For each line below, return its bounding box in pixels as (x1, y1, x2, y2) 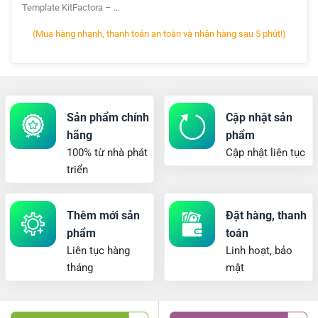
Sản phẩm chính (67, 111, 149, 125)
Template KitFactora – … (22, 1, 120, 13)
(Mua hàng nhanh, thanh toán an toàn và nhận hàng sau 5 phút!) (32, 28, 286, 39)
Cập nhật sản (226, 111, 292, 125)
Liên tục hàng (67, 244, 130, 258)
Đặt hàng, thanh (226, 209, 307, 223)
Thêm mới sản (67, 209, 140, 223)
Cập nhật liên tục (226, 146, 305, 160)
